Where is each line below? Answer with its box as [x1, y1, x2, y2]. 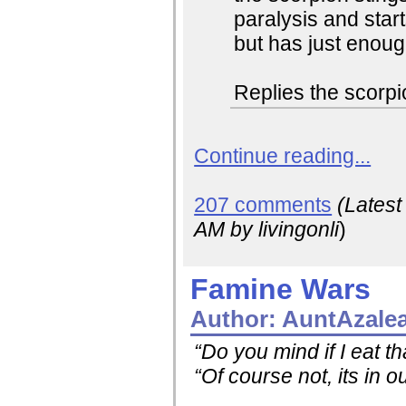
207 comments [194, 193, 333, 217]
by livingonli [225, 217, 340, 242]
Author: [190, 305, 277, 332]
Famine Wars [190, 272, 372, 305]
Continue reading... [194, 144, 372, 169]
